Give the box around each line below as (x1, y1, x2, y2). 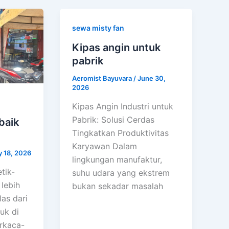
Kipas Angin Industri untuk (72, 101, 174, 112)
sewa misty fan (72, 24, 125, 33)
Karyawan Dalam (72, 141, 138, 152)
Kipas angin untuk (72, 41, 161, 54)
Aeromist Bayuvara (72, 74, 134, 82)
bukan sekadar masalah (72, 181, 164, 192)
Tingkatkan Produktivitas (72, 128, 169, 139)
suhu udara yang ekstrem (72, 168, 170, 178)
